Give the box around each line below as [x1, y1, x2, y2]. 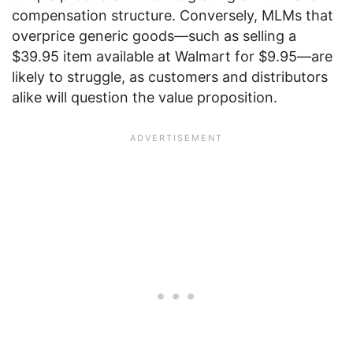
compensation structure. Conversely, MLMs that [12, 7, 333, 24]
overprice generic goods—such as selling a [12, 28, 296, 44]
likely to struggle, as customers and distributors [12, 69, 328, 85]
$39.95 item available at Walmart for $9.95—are [12, 48, 333, 65]
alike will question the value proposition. [12, 89, 277, 106]
